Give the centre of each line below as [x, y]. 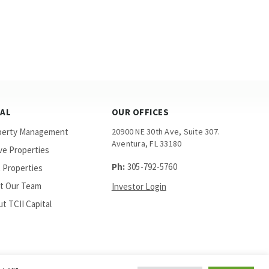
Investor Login [139, 186]
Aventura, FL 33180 [147, 144]
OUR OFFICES [140, 112]
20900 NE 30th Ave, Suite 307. [165, 131]
